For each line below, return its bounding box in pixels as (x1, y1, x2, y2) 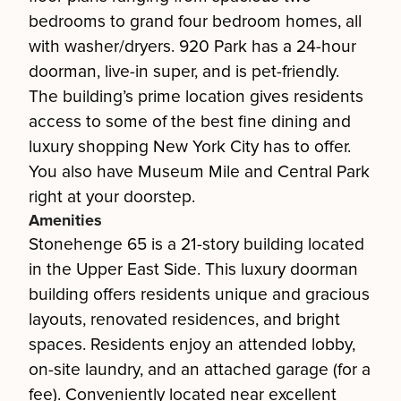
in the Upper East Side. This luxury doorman (29, 259, 358, 280)
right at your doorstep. (29, 186, 195, 208)
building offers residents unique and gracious (29, 284, 370, 305)
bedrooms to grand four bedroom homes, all (29, 11, 362, 32)
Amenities (29, 210, 102, 230)
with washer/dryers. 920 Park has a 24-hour (29, 36, 356, 57)
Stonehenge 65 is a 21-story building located (29, 234, 364, 255)
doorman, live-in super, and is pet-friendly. (29, 61, 339, 82)
